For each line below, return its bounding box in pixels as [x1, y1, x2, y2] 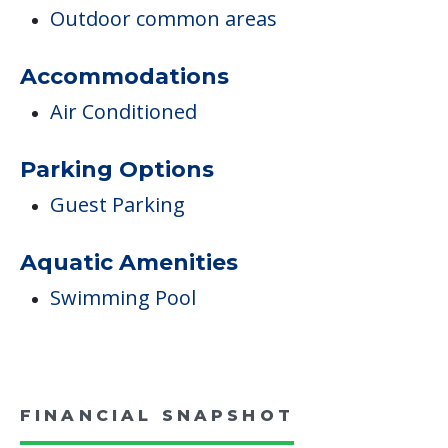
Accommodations [20, 63, 229, 91]
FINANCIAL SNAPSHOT [20, 406, 294, 426]
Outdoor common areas [50, 5, 277, 33]
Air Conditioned [50, 98, 197, 126]
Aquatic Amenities [20, 249, 238, 277]
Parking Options [20, 156, 214, 184]
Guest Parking [50, 191, 185, 219]
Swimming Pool [50, 284, 196, 312]
